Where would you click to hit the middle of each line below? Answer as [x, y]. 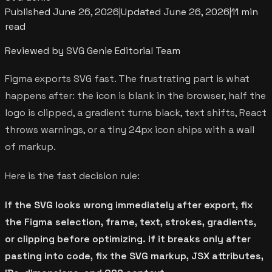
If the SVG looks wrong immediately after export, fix [129, 205]
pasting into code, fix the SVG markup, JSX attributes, [134, 256]
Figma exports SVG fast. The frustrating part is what [127, 78]
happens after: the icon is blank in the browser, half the [135, 95]
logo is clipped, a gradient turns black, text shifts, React [136, 112]
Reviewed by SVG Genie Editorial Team [93, 50]
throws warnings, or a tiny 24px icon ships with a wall [130, 129]
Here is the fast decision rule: [72, 175]
